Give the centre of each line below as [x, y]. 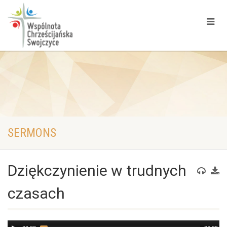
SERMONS [32, 133]
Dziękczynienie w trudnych [97, 171]
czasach [36, 193]
